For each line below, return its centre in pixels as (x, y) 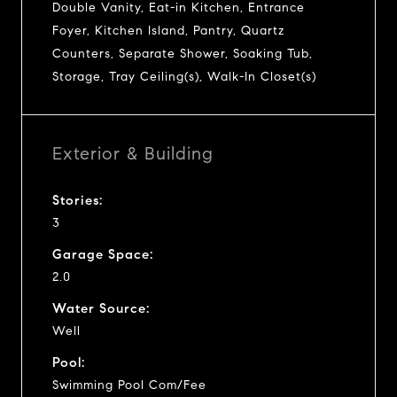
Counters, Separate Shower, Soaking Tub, (183, 53)
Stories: (78, 200)
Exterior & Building (133, 153)
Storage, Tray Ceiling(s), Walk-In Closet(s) (184, 76)
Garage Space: (103, 254)
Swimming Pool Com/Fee (129, 385)
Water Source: (101, 308)
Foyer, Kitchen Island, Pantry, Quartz (168, 30)
